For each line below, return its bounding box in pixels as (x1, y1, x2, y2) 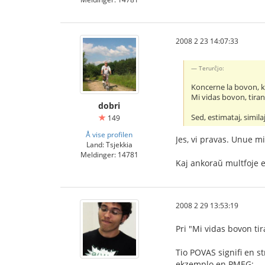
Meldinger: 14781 (80, 150, 138, 159)
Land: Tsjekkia (86, 140, 132, 149)
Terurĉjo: (199, 63, 225, 72)
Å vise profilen (86, 130, 132, 139)
